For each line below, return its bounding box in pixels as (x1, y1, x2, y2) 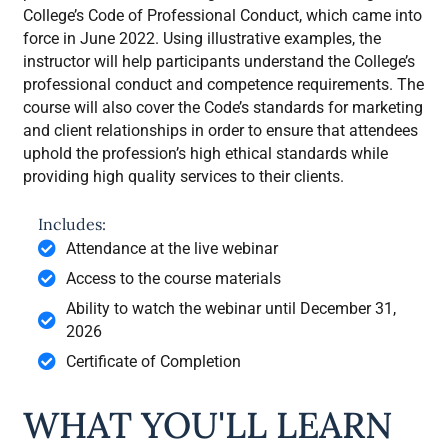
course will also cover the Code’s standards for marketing (23, 97, 423, 117)
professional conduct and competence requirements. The (23, 74, 424, 94)
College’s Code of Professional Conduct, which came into (23, 5, 422, 25)
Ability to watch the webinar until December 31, (65, 298, 396, 318)
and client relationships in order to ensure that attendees (23, 120, 418, 140)
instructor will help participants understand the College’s (23, 51, 415, 71)
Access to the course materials (65, 268, 281, 288)
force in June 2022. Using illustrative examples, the (23, 28, 381, 48)
